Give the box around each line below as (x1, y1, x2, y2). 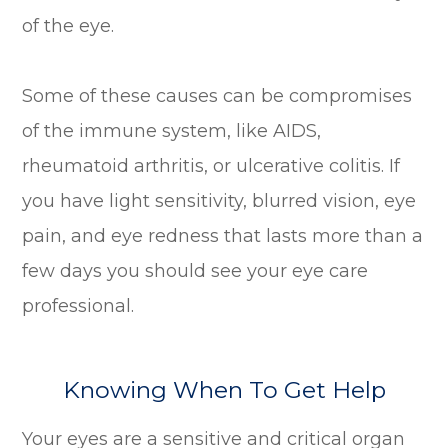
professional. (22, 294, 135, 317)
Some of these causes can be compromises (22, 84, 413, 107)
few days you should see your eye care (22, 259, 369, 282)
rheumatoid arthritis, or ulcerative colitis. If (22, 154, 401, 177)
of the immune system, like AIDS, (22, 119, 322, 142)
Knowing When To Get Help (62, 375, 386, 404)
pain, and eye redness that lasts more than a (22, 224, 424, 247)
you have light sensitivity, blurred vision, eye (22, 189, 417, 212)
